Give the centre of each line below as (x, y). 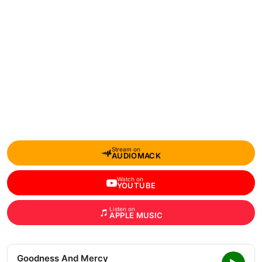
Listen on (123, 209)
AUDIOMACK (136, 156)
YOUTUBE (136, 185)
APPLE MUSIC (136, 215)
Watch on (130, 179)
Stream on (126, 149)
